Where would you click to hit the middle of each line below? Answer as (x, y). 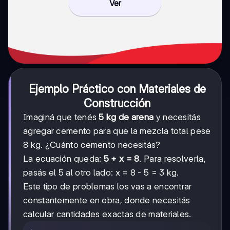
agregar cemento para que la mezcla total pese (117, 131)
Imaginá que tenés (61, 117)
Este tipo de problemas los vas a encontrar (108, 186)
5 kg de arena (126, 117)
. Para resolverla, (172, 158)
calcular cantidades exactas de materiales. (107, 214)
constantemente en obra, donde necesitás (107, 200)
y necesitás (177, 117)
